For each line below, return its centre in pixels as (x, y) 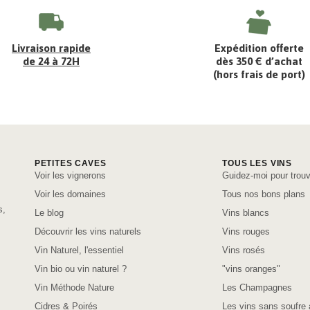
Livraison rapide (51, 48)
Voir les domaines (70, 194)
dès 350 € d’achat (259, 62)
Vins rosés (244, 250)
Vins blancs (246, 213)
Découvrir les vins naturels (88, 232)
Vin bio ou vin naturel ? (80, 269)
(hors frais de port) (259, 75)
